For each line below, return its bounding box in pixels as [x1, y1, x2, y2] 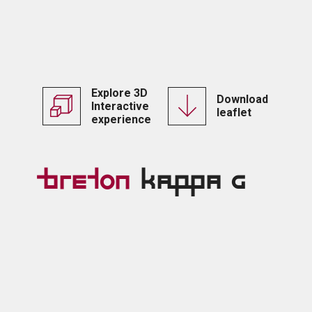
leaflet [217, 106, 252, 120]
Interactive [91, 99, 149, 113]
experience [91, 112, 151, 126]
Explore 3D [91, 86, 148, 100]
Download [217, 93, 269, 107]
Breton [42, 165, 130, 199]
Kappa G [130, 165, 245, 199]
